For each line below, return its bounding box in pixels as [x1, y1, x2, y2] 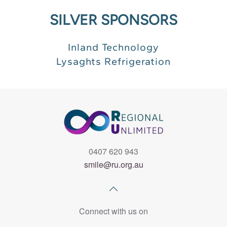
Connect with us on [79, 205, 148, 217]
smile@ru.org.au [84, 159, 143, 170]
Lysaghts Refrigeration [56, 55, 171, 67]
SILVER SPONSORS [50, 11, 177, 28]
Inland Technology [68, 41, 159, 53]
